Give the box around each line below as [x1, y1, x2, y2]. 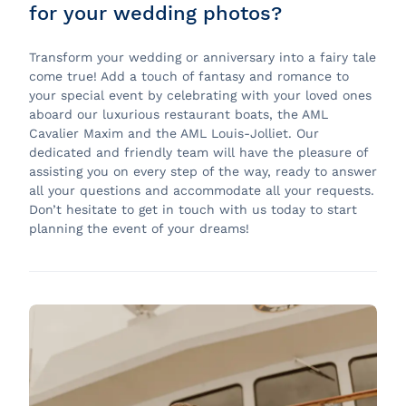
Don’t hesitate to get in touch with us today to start [29, 202, 357, 217]
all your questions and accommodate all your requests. [29, 183, 374, 198]
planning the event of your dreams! [29, 221, 249, 236]
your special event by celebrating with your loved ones [29, 88, 372, 102]
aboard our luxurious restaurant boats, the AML [29, 107, 328, 121]
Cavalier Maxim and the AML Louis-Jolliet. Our [29, 126, 319, 140]
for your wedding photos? [29, 2, 282, 24]
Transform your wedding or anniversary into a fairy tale [29, 50, 376, 64]
